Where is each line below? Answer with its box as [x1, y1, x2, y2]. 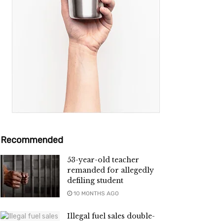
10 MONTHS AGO [72, 190, 119, 197]
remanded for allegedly [67, 166, 154, 175]
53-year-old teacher [67, 155, 139, 165]
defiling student [67, 176, 123, 185]
